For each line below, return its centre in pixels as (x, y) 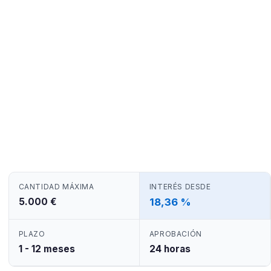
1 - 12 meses (47, 249)
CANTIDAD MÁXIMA (56, 186)
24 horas (170, 249)
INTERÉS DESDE (180, 186)
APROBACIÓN (175, 233)
